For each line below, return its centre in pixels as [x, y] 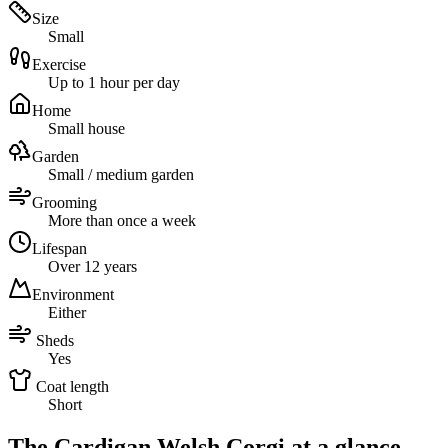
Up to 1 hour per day [114, 83]
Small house [86, 129]
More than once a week [122, 221]
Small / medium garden [121, 175]
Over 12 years [92, 267]
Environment [73, 295]
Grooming [64, 203]
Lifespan [59, 249]
